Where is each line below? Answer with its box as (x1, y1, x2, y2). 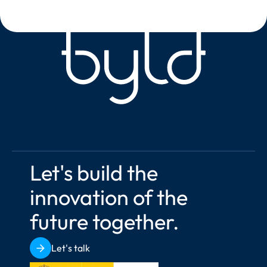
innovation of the (30, 184, 188, 210)
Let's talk (51, 242, 91, 254)
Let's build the (30, 159, 158, 186)
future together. (30, 208, 179, 235)
